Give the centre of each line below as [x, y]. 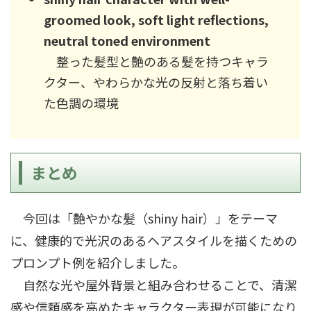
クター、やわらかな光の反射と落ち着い [156, 82]
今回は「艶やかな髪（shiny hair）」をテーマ [144, 218]
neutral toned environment [127, 41]
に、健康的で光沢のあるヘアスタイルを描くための [154, 240]
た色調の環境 [81, 103]
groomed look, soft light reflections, [156, 20]
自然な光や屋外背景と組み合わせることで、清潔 [153, 284]
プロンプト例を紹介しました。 [98, 262]
